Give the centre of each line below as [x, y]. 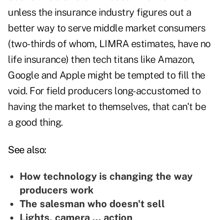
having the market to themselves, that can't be [107, 107]
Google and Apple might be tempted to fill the [107, 75]
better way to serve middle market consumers [107, 28]
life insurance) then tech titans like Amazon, [101, 60]
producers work [57, 190]
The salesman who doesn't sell [92, 204]
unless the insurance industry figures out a [100, 13]
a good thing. [35, 123]
